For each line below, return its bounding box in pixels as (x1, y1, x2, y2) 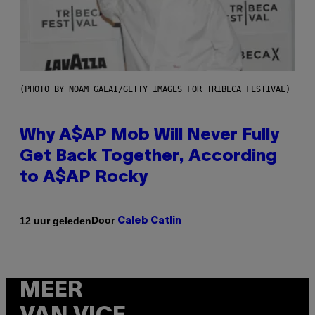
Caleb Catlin (117, 217, 181, 226)
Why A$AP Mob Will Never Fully (20, 128, 279, 144)
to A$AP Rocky (20, 170, 148, 186)
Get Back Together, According (20, 149, 277, 165)
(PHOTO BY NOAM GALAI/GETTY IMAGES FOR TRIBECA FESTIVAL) (20, 84, 290, 95)
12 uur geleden (20, 214, 91, 226)
